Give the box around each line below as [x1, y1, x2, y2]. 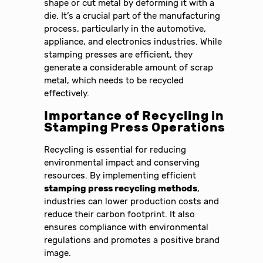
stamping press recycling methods [44, 183, 198, 194]
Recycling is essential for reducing [44, 144, 187, 155]
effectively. [44, 87, 90, 99]
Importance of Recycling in [44, 108, 224, 123]
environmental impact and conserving [44, 157, 200, 168]
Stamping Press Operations [44, 120, 226, 134]
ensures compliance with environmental [44, 221, 209, 232]
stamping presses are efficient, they [44, 49, 193, 60]
